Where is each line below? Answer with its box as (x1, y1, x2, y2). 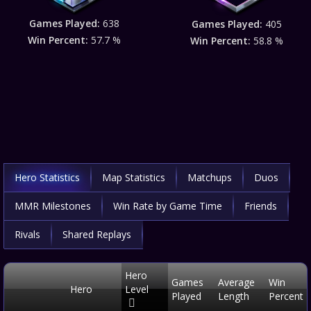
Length (218, 289, 249, 303)
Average (218, 276, 255, 289)
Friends (244, 199, 277, 212)
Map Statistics (102, 171, 165, 184)
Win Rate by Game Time (113, 199, 222, 212)
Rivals (15, 228, 40, 241)
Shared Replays (62, 228, 131, 241)
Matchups (187, 171, 232, 184)
